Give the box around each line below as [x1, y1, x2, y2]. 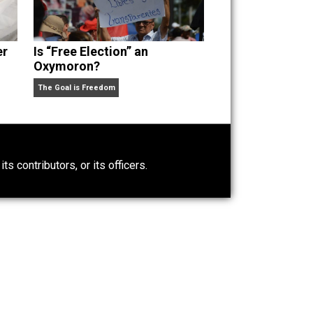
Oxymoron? [107, 204, 181, 221]
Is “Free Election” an [107, 188, 235, 205]
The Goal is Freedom [111, 231, 198, 242]
